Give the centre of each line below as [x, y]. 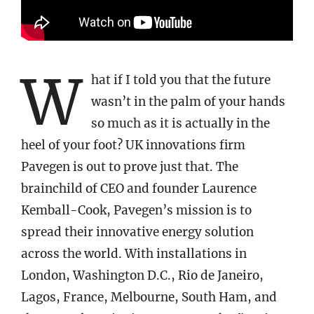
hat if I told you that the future [181, 80]
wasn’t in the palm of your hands [188, 101]
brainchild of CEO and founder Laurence [139, 188]
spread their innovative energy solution [137, 232]
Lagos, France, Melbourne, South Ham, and [149, 297]
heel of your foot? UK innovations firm [133, 145]
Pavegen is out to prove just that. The [130, 166]
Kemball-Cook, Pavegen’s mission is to [136, 210]
